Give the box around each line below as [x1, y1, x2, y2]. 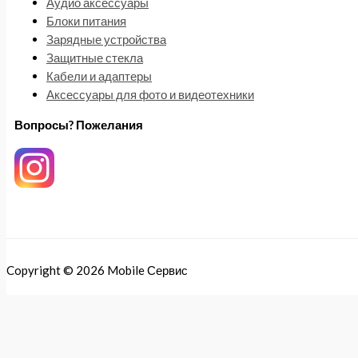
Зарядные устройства [46, 32, 166, 47]
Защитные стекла [46, 50, 143, 66]
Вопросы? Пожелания [14, 117, 143, 132]
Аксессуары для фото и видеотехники [46, 87, 254, 102]
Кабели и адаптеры [46, 69, 152, 84]
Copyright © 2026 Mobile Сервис [6, 263, 188, 277]
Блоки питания [46, 14, 126, 29]
